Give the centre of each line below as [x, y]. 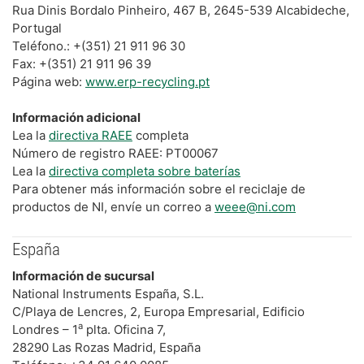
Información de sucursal [83, 276]
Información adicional [76, 117]
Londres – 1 [45, 329]
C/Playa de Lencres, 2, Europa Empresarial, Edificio [158, 312]
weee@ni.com [255, 206]
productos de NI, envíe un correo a [113, 206]
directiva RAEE [91, 135]
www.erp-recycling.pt [147, 81]
